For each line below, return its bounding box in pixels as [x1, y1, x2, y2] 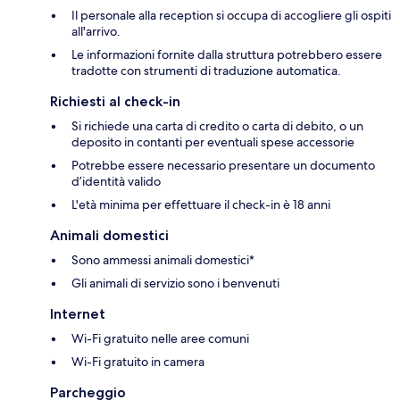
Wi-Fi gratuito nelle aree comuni [71, 330, 249, 347]
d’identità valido [71, 173, 161, 190]
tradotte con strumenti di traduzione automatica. [71, 62, 341, 79]
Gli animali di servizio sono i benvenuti [71, 275, 279, 292]
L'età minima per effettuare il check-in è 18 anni [71, 196, 330, 213]
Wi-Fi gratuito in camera [71, 354, 204, 371]
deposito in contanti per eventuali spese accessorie [71, 134, 354, 151]
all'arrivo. [71, 23, 121, 40]
